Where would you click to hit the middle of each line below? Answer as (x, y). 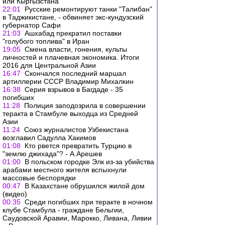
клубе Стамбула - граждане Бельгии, (63, 210)
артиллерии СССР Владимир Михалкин (68, 81)
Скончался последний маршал (75, 73)
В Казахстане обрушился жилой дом (85, 186)
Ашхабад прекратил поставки (73, 33)
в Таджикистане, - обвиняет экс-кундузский (73, 17)
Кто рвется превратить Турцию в (78, 146)
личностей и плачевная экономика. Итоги (71, 57)
